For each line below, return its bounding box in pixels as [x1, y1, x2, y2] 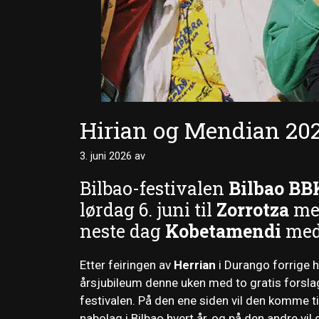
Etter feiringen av [80, 258, 174, 273]
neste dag [80, 219, 165, 244]
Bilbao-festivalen [80, 177, 229, 201]
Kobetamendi [165, 219, 281, 244]
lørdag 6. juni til [80, 198, 216, 222]
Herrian [174, 258, 216, 273]
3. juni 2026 [80, 150, 132, 162]
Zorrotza [216, 198, 289, 222]
